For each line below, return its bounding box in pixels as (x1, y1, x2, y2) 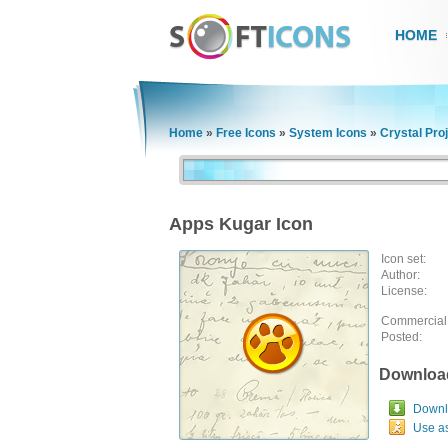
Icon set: (381, 252, 426, 266)
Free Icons (216, 126, 276, 140)
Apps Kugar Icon (169, 214, 313, 234)
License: (381, 284, 427, 298)
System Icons (289, 126, 367, 140)
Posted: (381, 330, 422, 344)
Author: (381, 268, 420, 282)
